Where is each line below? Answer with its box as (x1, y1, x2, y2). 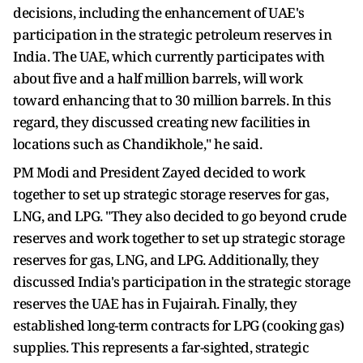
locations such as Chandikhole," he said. (13, 135, 265, 153)
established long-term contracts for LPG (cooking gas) (13, 316, 344, 335)
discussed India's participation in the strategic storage (13, 272, 350, 291)
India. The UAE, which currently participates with (13, 47, 325, 66)
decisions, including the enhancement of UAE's (13, 3, 305, 22)
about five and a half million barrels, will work (13, 69, 302, 88)
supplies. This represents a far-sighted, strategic (13, 338, 309, 357)
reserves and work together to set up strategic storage (13, 228, 344, 247)
